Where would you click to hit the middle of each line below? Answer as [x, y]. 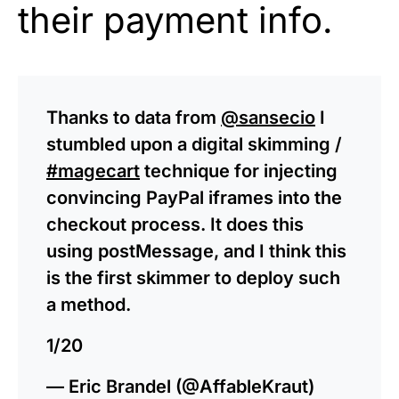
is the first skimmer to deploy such [193, 277]
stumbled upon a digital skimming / [194, 144]
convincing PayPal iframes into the [194, 197]
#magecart [93, 171]
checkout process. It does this [175, 224]
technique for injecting [239, 171]
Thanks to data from [134, 117]
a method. [89, 304]
